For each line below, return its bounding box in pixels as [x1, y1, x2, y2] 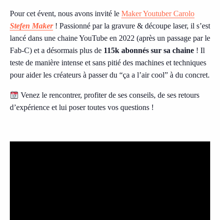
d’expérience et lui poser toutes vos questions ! [10, 103, 154, 112]
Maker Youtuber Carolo [121, 9, 194, 18]
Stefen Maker [10, 22, 53, 30]
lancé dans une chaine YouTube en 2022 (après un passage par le [10, 34, 210, 43]
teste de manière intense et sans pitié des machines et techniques [10, 58, 206, 67]
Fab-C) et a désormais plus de [10, 46, 104, 55]
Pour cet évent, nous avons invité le [10, 9, 121, 18]
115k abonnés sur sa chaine [104, 46, 194, 55]
